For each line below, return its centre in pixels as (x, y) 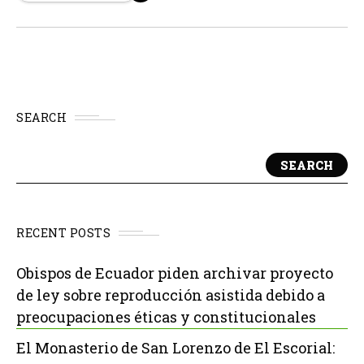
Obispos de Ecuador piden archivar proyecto (175, 273)
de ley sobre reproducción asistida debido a (171, 295)
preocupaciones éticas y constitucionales (166, 317)
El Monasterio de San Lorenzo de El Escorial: (175, 348)
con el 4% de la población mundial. (116, 14)
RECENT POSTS (63, 233)
